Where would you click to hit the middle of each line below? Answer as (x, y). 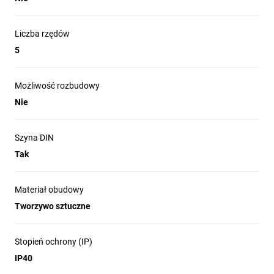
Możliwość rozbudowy (57, 86)
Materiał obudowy (49, 190)
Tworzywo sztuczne (53, 206)
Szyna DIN (34, 138)
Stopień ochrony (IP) (54, 242)
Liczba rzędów (42, 34)
